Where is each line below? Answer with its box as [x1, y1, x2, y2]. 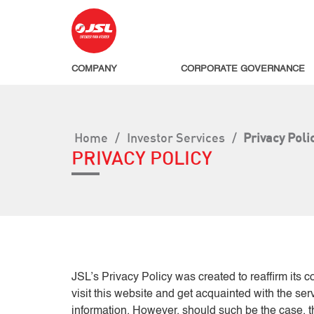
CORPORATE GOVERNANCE [181, 64, 305, 74]
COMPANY [71, 64, 117, 74]
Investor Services [127, 130, 225, 145]
